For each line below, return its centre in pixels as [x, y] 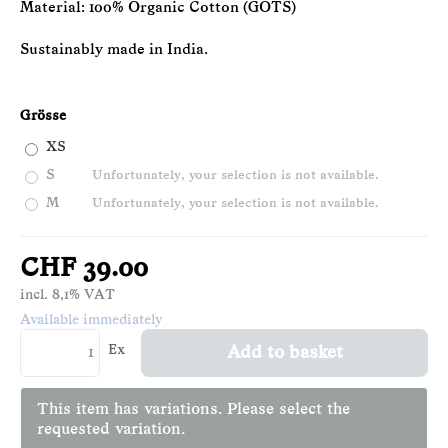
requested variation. [111, 429]
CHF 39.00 [84, 270]
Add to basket [284, 353]
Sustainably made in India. [114, 50]
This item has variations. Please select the [193, 409]
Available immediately [91, 321]
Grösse [43, 117]
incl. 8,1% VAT [67, 296]
